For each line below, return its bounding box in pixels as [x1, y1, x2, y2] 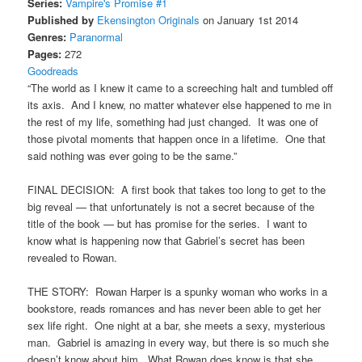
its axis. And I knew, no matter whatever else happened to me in [27, 96, 332, 112]
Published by [27, 11, 95, 27]
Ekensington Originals [97, 11, 200, 27]
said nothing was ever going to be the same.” [27, 147, 238, 163]
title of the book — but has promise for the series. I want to [27, 215, 308, 231]
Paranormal [69, 28, 124, 44]
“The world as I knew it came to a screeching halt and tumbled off [27, 79, 334, 95]
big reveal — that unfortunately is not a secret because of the [27, 198, 315, 214]
